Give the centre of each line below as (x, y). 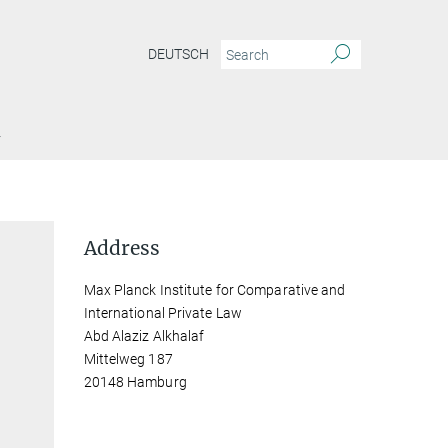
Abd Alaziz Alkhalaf (144, 336)
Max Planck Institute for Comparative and (214, 290)
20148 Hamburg (135, 382)
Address (121, 248)
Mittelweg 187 (128, 359)
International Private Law (163, 313)
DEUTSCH (178, 54)
